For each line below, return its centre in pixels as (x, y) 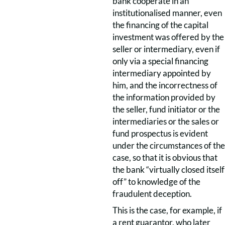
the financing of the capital (160, 25)
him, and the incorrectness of (165, 85)
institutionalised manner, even (167, 13)
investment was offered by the (168, 37)
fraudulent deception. (152, 194)
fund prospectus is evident (160, 133)
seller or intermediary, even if (166, 49)
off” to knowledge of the (156, 182)
